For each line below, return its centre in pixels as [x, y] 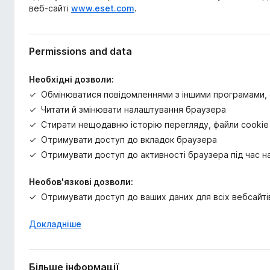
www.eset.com [103, 8]
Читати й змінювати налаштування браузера [133, 109]
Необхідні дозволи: [71, 79]
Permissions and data [80, 51]
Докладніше [55, 224]
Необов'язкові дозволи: [81, 182]
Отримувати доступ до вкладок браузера [129, 140]
